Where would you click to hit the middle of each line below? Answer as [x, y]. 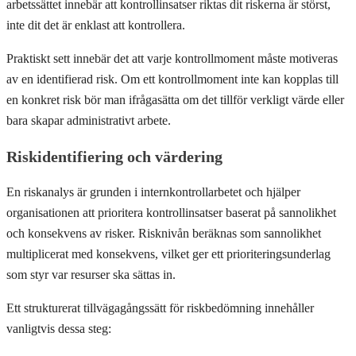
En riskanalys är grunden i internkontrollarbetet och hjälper [153, 192]
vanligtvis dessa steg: [59, 329]
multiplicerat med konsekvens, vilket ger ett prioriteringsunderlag [168, 254]
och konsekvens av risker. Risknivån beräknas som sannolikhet [164, 234]
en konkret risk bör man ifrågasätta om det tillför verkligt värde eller [175, 100]
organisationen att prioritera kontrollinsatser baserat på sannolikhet [171, 213]
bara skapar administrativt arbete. [89, 121]
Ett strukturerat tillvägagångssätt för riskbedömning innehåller [160, 308]
